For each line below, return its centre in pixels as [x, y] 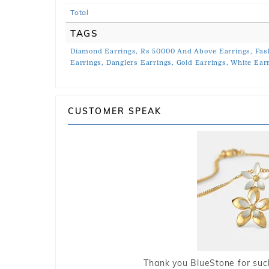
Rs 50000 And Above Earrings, [197, 51]
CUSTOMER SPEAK [115, 111]
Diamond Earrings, [104, 51]
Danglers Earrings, [140, 63]
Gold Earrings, [202, 63]
